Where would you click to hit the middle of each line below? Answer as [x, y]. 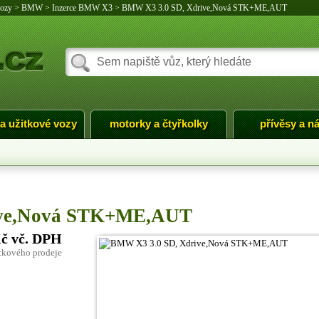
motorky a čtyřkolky [158, 124]
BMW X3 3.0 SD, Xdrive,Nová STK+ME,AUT [204, 8]
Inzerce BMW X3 [82, 8]
